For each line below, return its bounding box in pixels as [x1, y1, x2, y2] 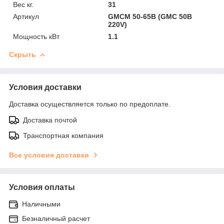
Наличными [22, 199, 60, 208]
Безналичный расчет [22, 214, 90, 222]
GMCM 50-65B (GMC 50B [108, 12, 192, 20]
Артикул [13, 12, 39, 20]
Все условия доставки [9, 150, 89, 159]
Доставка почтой [23, 115, 77, 124]
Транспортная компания [23, 131, 103, 139]
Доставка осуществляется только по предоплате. [9, 99, 170, 108]
